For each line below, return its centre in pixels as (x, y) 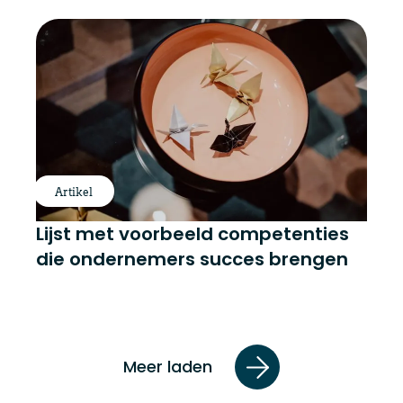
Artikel (73, 193)
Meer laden (168, 367)
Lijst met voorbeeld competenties (193, 234)
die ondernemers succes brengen (192, 260)
